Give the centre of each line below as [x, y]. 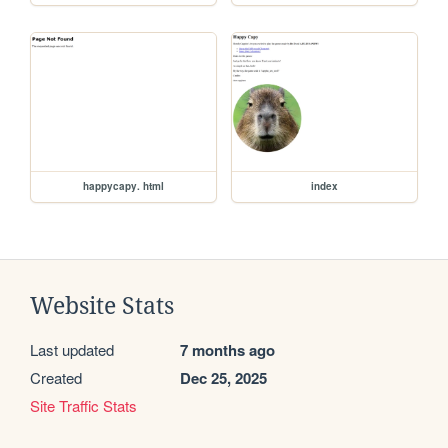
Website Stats [102, 306]
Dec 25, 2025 [223, 378]
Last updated [72, 350]
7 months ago [227, 350]
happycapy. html [124, 186]
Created [56, 378]
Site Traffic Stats [83, 406]
